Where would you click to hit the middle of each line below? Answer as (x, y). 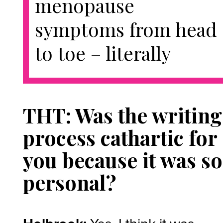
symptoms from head (126, 29)
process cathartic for (120, 137)
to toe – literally (106, 53)
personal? (70, 182)
